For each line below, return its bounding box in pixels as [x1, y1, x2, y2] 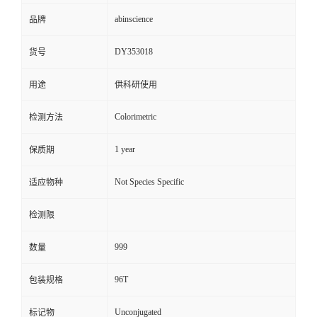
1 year [115, 144, 135, 155]
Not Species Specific [115, 177, 184, 188]
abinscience [115, 14, 153, 25]
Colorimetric [115, 112, 156, 122]
